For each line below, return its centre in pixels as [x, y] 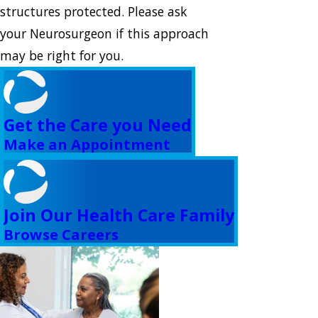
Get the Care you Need [98, 125]
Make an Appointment [87, 144]
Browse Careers [61, 234]
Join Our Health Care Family [119, 215]
